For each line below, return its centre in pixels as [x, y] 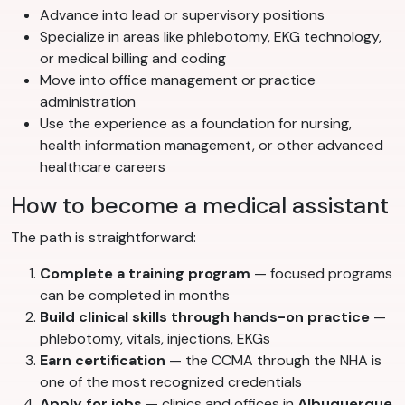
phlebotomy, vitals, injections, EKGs [155, 339]
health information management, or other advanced [212, 146]
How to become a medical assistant [200, 206]
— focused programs [321, 274]
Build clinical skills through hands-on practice [205, 317]
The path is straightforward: [104, 238]
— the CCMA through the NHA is [273, 361]
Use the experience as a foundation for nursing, [196, 124]
